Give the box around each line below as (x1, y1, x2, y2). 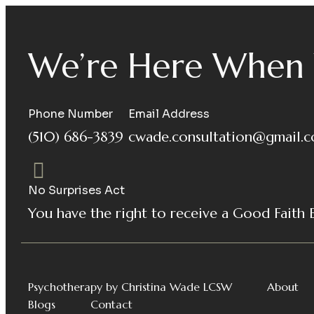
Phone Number (28, 107, 113, 121)
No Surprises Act (28, 183, 125, 198)
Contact (90, 297, 132, 311)
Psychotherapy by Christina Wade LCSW (28, 280, 232, 294)
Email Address (128, 107, 210, 121)
